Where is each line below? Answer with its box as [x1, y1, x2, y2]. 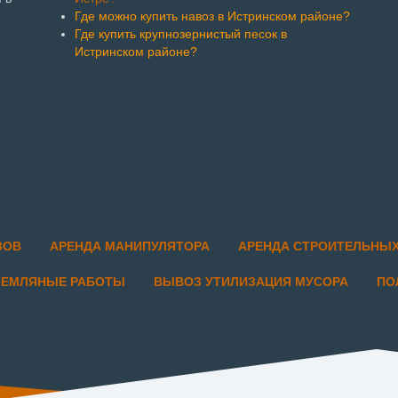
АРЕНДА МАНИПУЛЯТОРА [50, 238, 210, 253]
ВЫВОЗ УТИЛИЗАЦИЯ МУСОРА [154, 274, 348, 289]
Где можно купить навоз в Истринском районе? [75, 8, 350, 23]
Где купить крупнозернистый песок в [75, 26, 287, 41]
